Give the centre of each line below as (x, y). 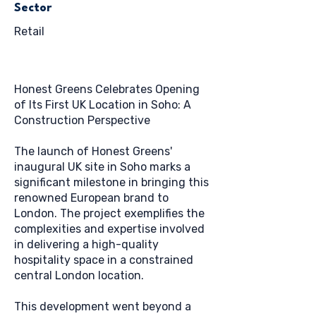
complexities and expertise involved (109, 229)
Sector (33, 8)
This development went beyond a (103, 306)
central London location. (79, 275)
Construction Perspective (82, 120)
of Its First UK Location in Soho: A (103, 105)
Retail (29, 31)
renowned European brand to (91, 198)
